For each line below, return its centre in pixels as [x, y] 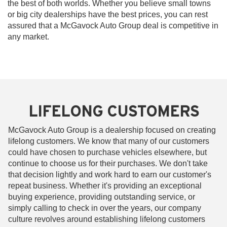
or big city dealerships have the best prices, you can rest [108, 14]
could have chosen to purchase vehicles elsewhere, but [107, 152]
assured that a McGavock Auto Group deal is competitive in [113, 25]
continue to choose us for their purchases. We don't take [108, 163]
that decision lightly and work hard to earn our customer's [110, 174]
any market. [28, 36]
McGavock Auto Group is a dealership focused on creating [112, 130]
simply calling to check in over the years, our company [105, 208]
